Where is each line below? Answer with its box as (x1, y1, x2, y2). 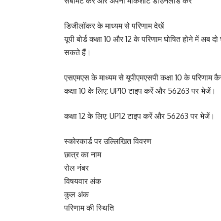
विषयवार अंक (64, 176, 101, 186)
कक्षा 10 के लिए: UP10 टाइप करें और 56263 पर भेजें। (64, 86, 216, 96)
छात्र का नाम (64, 149, 101, 159)
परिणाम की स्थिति (64, 203, 114, 213)
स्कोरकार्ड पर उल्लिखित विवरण (64, 136, 151, 146)
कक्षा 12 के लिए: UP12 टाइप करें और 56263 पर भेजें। (64, 111, 215, 121)
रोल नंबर (64, 163, 89, 173)
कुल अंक (64, 189, 89, 199)
